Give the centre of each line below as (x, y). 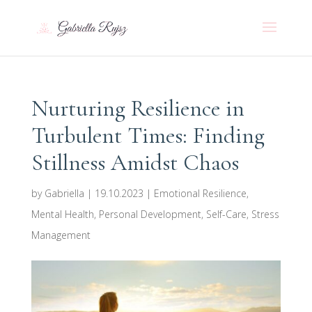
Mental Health (62, 214)
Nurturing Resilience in (138, 108)
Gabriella (64, 193)
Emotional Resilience (200, 193)
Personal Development (150, 214)
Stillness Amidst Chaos (135, 163)
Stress (265, 214)
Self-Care (226, 214)
